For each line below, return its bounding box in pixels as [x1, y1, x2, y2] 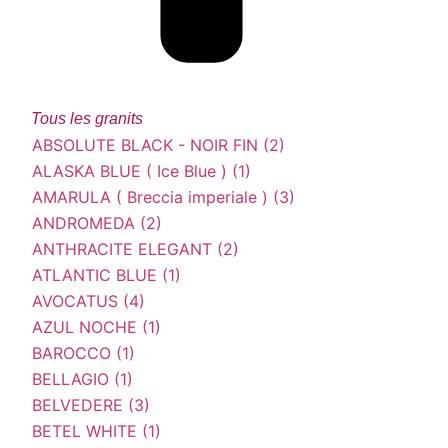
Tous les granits [30, 109, 143, 127]
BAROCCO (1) [32, 342, 135, 363]
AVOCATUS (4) [32, 290, 145, 311]
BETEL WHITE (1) [32, 420, 161, 441]
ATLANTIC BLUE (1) [32, 264, 181, 285]
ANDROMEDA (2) [32, 212, 162, 233]
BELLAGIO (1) [32, 368, 133, 389]
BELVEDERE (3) [32, 394, 150, 415]
